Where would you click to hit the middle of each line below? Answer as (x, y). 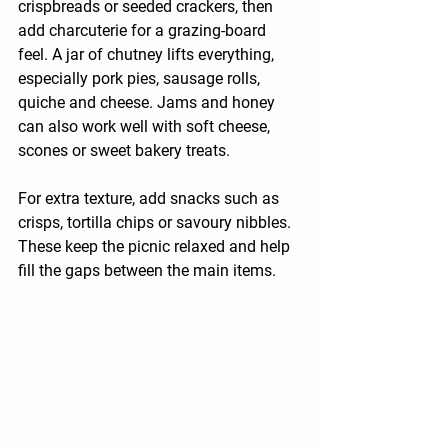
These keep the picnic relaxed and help (156, 247)
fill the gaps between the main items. (147, 271)
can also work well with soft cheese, (146, 127)
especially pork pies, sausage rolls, (141, 79)
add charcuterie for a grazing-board (144, 31)
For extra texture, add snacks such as (150, 199)
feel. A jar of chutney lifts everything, (148, 55)
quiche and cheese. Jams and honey (148, 103)
